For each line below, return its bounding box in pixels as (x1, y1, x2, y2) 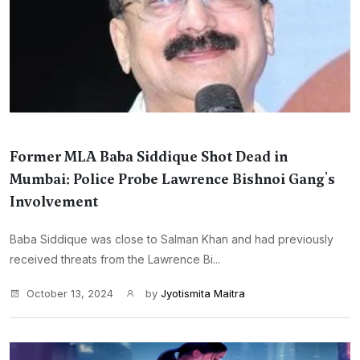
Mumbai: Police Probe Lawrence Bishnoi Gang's (10, 170, 335, 189)
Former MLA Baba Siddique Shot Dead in (10, 147, 288, 166)
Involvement (10, 192, 98, 211)
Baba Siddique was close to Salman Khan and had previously (10, 232, 333, 246)
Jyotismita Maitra (161, 287, 245, 300)
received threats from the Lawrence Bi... (10, 252, 220, 266)
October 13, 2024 (27, 287, 113, 300)
